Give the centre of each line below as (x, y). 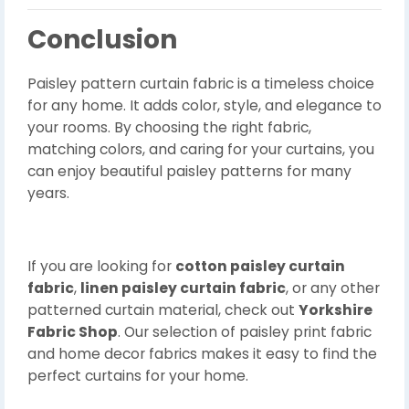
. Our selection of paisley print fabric (245, 332)
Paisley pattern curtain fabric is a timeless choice (201, 84)
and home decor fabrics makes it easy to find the (202, 354)
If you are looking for (101, 266)
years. (48, 193)
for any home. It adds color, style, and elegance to (204, 105)
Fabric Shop (73, 332)
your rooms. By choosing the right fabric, (169, 127)
